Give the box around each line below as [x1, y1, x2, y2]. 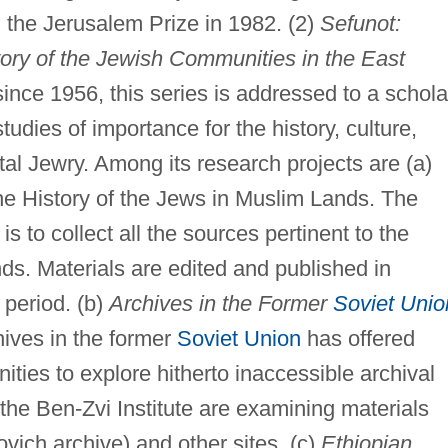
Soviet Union [176, 325, 301, 351]
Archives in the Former [108, 290, 333, 316]
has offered [300, 325, 415, 351]
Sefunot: [319, 10, 401, 36]
